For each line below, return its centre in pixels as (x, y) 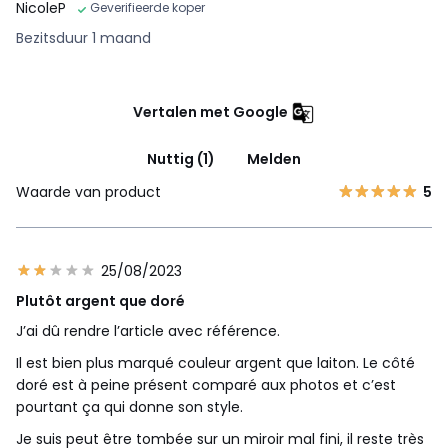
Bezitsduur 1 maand (83, 38)
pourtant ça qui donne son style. (129, 407)
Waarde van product (88, 192)
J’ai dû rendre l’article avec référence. (148, 331)
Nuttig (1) (181, 159)
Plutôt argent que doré (100, 301)
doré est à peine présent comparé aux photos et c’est (206, 385)
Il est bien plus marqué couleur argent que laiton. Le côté (215, 363)
